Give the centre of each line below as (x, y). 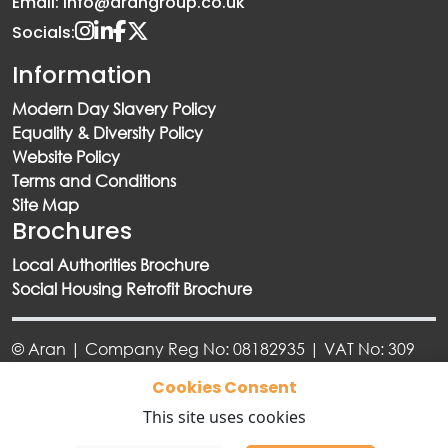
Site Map (45, 205)
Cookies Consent (224, 387)
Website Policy (66, 157)
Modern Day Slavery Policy (114, 109)
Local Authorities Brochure (110, 265)
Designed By (224, 429)
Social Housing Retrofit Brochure (132, 289)
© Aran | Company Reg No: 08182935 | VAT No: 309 (213, 349)
